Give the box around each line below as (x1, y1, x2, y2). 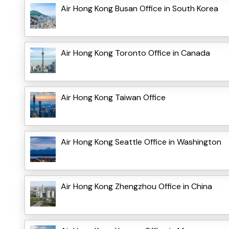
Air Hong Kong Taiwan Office (61, 91, 166, 103)
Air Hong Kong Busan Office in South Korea (61, 3, 218, 14)
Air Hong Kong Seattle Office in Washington (61, 136, 221, 147)
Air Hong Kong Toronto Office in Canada (61, 47, 210, 58)
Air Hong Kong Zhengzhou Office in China (61, 180, 212, 192)
